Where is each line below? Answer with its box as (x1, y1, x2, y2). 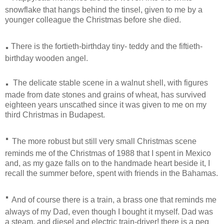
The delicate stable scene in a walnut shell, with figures (13, 78, 208, 87)
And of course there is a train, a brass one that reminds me (10, 195, 216, 204)
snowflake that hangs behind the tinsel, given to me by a (5, 5, 202, 14)
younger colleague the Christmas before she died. (5, 15, 181, 24)
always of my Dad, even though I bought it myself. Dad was (5, 207, 213, 216)
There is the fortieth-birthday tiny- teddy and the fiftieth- (9, 42, 202, 51)
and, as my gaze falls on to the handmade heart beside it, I (5, 159, 210, 168)
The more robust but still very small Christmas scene (10, 137, 196, 146)
